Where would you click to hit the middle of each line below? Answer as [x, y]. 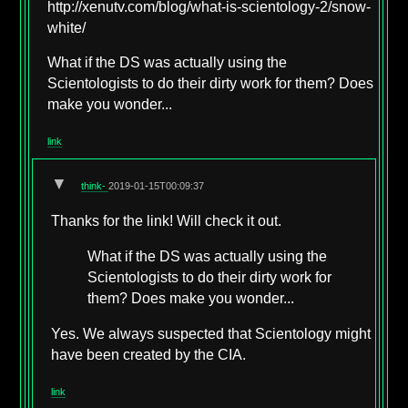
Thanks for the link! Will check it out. [167, 221]
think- [95, 185]
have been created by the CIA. [149, 354]
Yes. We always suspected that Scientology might [211, 333]
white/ [67, 27]
